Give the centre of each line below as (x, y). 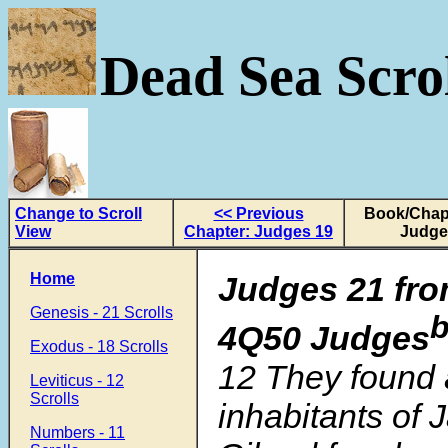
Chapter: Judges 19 (258, 231)
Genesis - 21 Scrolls (101, 312)
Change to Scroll (78, 213)
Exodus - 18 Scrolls (99, 346)
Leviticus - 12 (77, 380)
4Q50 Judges (324, 338)
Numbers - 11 (77, 432)
